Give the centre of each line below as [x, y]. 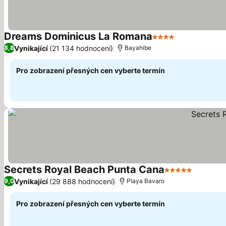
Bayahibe [138, 48]
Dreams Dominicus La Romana [78, 36]
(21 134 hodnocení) [81, 48]
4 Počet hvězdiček [187, 42]
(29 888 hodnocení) [82, 181]
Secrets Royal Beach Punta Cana [84, 169]
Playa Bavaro [146, 181]
